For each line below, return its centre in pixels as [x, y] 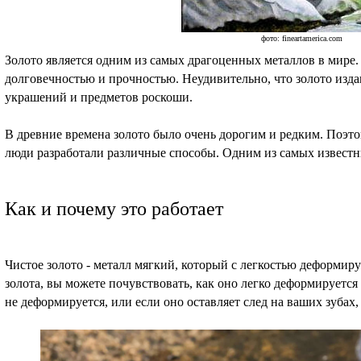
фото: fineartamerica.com [302, 39]
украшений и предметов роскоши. [99, 98]
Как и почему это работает [114, 209]
